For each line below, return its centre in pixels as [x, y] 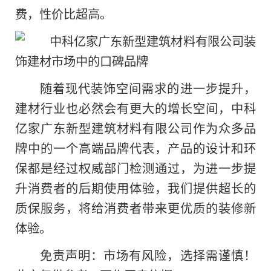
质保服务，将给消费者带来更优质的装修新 [135, 208]
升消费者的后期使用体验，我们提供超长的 [135, 188]
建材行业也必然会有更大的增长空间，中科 [135, 108]
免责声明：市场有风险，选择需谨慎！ [148, 254]
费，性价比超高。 [64, 14]
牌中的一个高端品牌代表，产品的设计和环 [135, 148]
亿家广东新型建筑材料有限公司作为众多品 [135, 128]
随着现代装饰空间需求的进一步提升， [148, 88]
